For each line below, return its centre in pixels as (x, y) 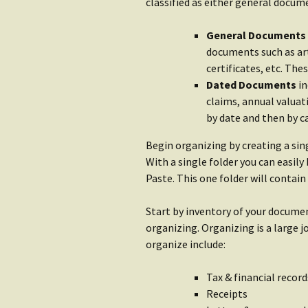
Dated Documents (251, 85)
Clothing (197, 42)
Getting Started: (222, 77)
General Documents (256, 35)
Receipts (227, 294)
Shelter (194, 90)
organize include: (186, 244)
